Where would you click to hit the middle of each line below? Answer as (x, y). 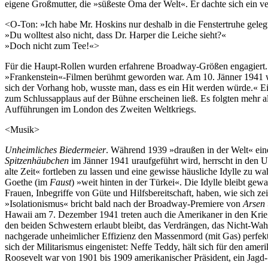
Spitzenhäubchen (37, 161)
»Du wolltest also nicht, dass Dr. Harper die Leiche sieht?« (115, 35)
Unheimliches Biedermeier (55, 150)
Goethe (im (27, 182)
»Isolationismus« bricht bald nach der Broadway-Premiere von (124, 204)
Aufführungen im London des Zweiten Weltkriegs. (100, 109)
